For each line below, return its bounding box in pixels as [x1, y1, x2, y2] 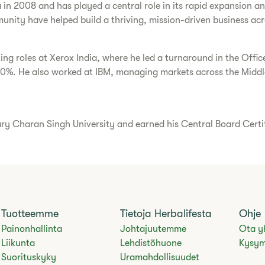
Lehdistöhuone [119, 238, 182, 248]
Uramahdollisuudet [119, 252, 199, 263]
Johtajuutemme [119, 224, 186, 234]
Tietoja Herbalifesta [119, 208, 212, 219]
